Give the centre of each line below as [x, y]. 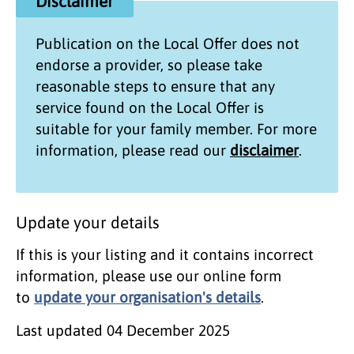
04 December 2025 [168, 330]
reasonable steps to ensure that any [155, 86]
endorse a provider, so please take [149, 64]
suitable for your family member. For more [176, 128]
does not [268, 43]
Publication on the [100, 43]
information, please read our [133, 150]
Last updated [61, 330]
